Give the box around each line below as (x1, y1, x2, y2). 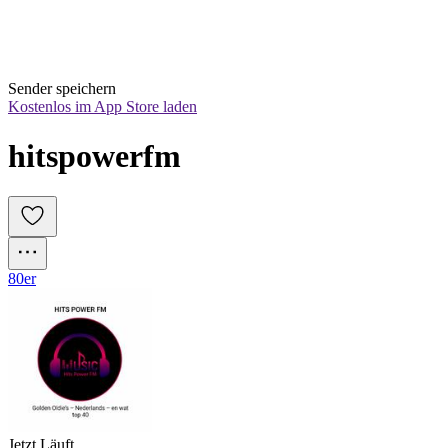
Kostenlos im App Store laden (8, 98, 197, 116)
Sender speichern (8, 80, 116, 98)
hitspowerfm (8, 137, 181, 174)
